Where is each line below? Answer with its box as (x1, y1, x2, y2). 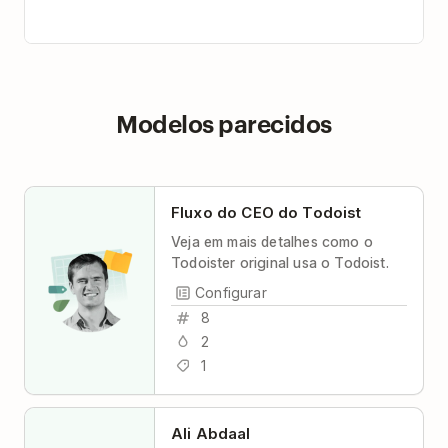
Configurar (195, 284, 267, 302)
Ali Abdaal (171, 423, 251, 443)
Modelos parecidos (116, 106, 332, 139)
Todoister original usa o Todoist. (171, 253, 389, 271)
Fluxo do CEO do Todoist (171, 202, 362, 222)
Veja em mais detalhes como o (171, 232, 373, 250)
